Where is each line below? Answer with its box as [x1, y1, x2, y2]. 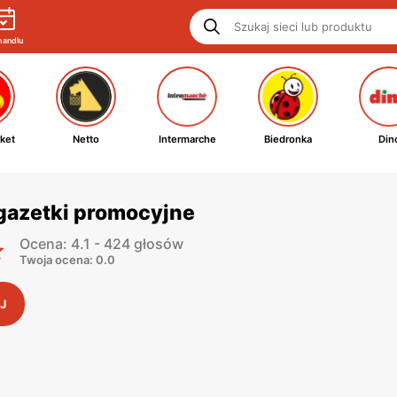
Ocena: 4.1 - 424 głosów [19, 235, 183, 253]
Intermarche [158, 133, 216, 145]
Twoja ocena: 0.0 [19, 253, 115, 267]
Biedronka [264, 133, 312, 145]
